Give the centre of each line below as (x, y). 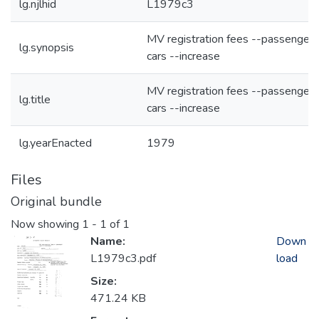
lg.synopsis (47, 48)
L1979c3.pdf (123, 259)
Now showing (46, 225)
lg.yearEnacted (56, 143)
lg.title (35, 100)
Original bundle (56, 202)
